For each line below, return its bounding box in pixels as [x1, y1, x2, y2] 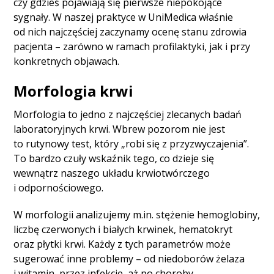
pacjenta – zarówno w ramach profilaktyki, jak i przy [13, 40, 251, 54]
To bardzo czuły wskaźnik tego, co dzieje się [13, 152, 215, 166]
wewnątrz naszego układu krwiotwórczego [13, 166, 210, 180]
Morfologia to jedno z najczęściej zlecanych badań [13, 108, 242, 122]
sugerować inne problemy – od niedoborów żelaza [13, 252, 245, 266]
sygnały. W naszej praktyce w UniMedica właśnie [13, 10, 234, 24]
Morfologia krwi [13, 81, 134, 102]
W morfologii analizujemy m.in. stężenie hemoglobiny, [13, 208, 261, 222]
